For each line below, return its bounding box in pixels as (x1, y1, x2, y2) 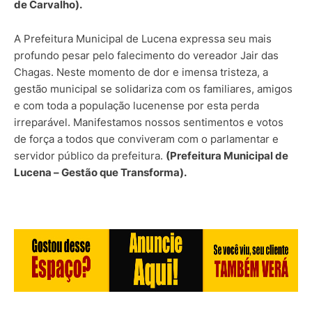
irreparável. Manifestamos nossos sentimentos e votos (14, 116, 283, 130)
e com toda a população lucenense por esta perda (14, 99, 259, 113)
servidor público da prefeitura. (14, 149, 166, 163)
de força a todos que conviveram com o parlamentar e (14, 132, 279, 146)
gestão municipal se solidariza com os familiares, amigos (14, 82, 292, 96)
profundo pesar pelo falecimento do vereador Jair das (14, 49, 279, 63)
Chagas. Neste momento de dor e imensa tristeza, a (14, 65, 268, 79)
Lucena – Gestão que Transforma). (14, 166, 187, 180)
